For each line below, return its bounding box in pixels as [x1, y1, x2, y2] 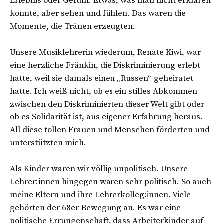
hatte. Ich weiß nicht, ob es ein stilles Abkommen [10, 85, 197, 97]
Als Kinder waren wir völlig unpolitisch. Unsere [10, 163, 188, 174]
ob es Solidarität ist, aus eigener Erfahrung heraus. [10, 111, 203, 122]
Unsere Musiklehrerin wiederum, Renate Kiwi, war [10, 46, 201, 58]
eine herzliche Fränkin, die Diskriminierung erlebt [10, 59, 200, 71]
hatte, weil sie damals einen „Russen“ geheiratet [10, 72, 193, 84]
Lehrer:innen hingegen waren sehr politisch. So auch [10, 176, 211, 187]
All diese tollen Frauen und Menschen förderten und [10, 124, 210, 135]
